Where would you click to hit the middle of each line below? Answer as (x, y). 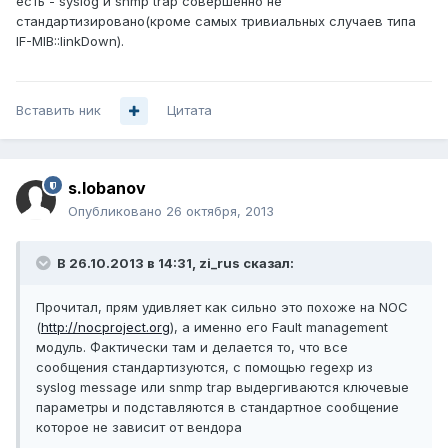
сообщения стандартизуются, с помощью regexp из (204, 367)
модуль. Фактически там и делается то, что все (192, 347)
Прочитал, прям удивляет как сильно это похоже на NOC (222, 307)
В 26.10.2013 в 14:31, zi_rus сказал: (174, 263)
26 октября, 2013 (220, 211)
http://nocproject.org (105, 327)
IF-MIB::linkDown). (70, 41)
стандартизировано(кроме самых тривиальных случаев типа (216, 21)
